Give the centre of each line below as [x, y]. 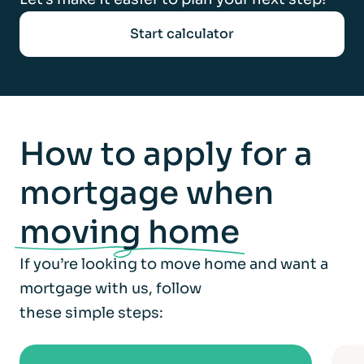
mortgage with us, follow [110, 289]
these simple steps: [91, 313]
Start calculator [182, 34]
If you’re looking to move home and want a [174, 264]
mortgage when [147, 193]
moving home [130, 232]
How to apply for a [166, 154]
